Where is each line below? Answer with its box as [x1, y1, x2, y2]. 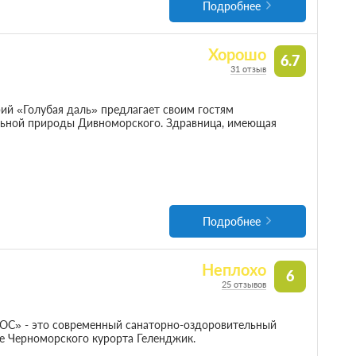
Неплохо [202, 261, 267, 280]
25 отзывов [222, 279, 267, 290]
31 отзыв [230, 64, 267, 75]
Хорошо [208, 45, 267, 64]
